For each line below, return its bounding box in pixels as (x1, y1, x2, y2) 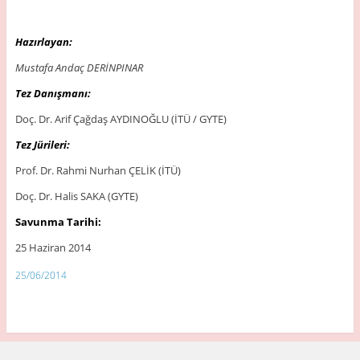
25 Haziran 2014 (14, 239, 91, 255)
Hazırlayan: (14, 34, 72, 49)
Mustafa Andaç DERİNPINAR (14, 59, 143, 75)
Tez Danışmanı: (14, 85, 91, 100)
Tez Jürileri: (14, 137, 70, 152)
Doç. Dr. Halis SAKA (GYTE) (14, 188, 138, 203)
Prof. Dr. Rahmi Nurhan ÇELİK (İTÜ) (14, 162, 181, 178)
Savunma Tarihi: (14, 214, 101, 229)
